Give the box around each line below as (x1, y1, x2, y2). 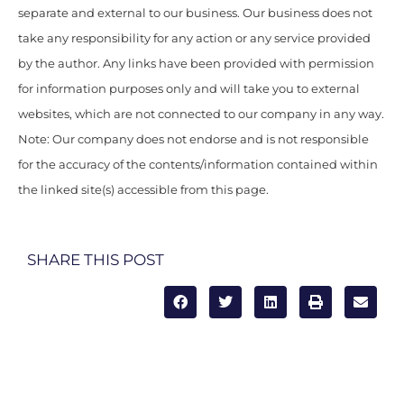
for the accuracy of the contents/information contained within (18, 158, 378, 172)
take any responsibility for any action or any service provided (18, 32, 371, 46)
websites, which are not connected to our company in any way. (18, 107, 384, 122)
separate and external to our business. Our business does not (18, 6, 372, 21)
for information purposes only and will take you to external (18, 82, 360, 96)
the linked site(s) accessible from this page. (18, 183, 269, 197)
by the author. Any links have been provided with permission (18, 57, 374, 71)
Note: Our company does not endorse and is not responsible (18, 133, 369, 147)
